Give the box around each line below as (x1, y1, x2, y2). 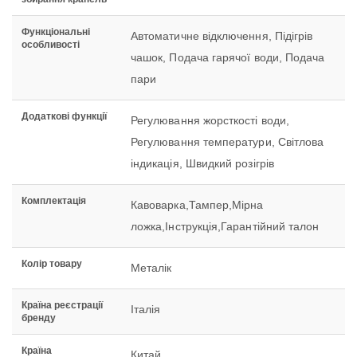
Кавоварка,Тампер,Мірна (131, 198, 264, 212)
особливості (22, 39, 80, 51)
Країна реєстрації (22, 300, 103, 312)
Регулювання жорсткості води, (131, 114, 289, 127)
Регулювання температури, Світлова (131, 135, 324, 149)
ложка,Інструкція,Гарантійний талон (131, 220, 320, 233)
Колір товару (22, 258, 82, 270)
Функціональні (22, 26, 90, 38)
